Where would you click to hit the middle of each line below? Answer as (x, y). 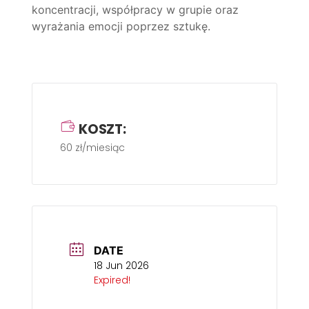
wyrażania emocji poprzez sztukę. (121, 26)
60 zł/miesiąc (92, 147)
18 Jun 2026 (121, 265)
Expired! (112, 280)
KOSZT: (102, 129)
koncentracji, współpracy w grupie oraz (135, 9)
